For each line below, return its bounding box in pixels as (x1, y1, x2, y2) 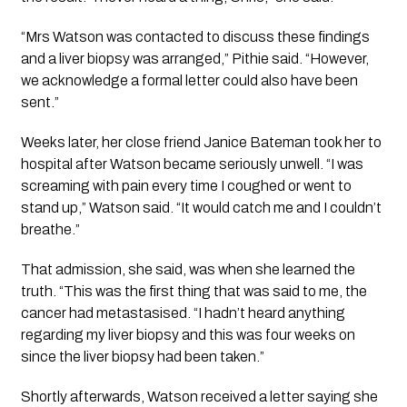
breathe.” (20, 221, 80, 237)
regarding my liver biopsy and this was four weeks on (20, 326, 355, 342)
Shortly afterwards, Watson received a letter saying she (20, 388, 378, 404)
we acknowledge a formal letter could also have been (20, 72, 358, 88)
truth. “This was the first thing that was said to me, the (20, 283, 367, 299)
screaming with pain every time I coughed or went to (20, 177, 352, 194)
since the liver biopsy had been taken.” (20, 348, 264, 364)
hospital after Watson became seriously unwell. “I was (20, 155, 363, 172)
